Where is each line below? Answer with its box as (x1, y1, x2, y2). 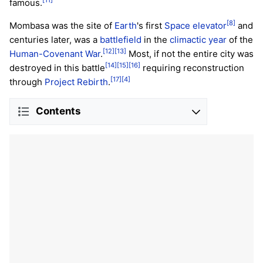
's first (137, 19, 164, 31)
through (9, 76, 45, 87)
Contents (36, 105, 80, 117)
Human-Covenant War (9, 48, 100, 59)
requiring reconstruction (140, 62, 244, 73)
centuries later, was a (9, 33, 100, 45)
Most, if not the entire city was (126, 48, 254, 59)
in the (141, 33, 170, 45)
